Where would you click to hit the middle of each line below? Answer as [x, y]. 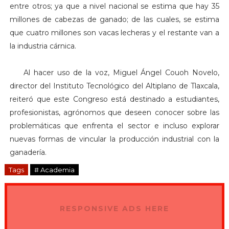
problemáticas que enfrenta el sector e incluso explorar [114, 126]
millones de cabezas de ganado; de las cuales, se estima [114, 20]
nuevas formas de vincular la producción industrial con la [114, 139]
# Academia [54, 170]
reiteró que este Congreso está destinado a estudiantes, [114, 99]
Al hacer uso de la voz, [61, 73]
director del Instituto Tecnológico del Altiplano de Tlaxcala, [114, 86]
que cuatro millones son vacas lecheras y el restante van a [114, 33]
